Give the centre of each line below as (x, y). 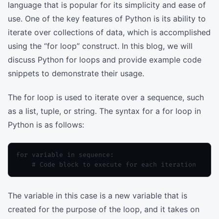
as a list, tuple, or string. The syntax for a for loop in (104, 111)
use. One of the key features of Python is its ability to (107, 19)
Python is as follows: (46, 124)
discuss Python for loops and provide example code (105, 60)
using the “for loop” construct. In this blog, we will (100, 46)
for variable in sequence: (65, 155)
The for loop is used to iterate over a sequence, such (106, 97)
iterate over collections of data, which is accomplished (109, 32)
